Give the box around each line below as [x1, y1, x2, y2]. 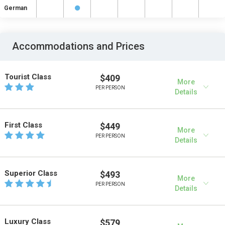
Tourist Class [5, 72, 51, 81]
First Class [5, 121, 42, 130]
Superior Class [5, 169, 57, 178]
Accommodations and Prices [12, 40, 145, 52]
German [4, 5, 27, 12]
